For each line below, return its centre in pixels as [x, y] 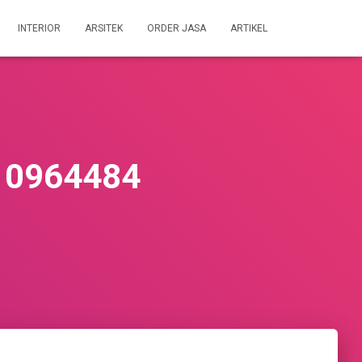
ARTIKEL [249, 28]
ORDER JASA [177, 28]
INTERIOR [39, 28]
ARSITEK [104, 28]
